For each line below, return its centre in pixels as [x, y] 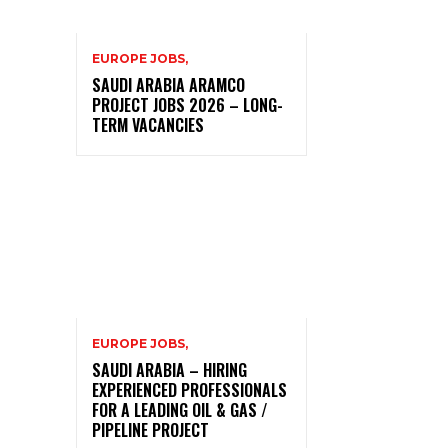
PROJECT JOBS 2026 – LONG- [187, 104]
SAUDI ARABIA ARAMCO [168, 84]
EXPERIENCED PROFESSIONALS [189, 390]
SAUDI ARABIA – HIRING [169, 370]
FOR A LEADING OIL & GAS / [180, 410]
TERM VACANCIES [150, 124]
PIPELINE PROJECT [152, 430]
